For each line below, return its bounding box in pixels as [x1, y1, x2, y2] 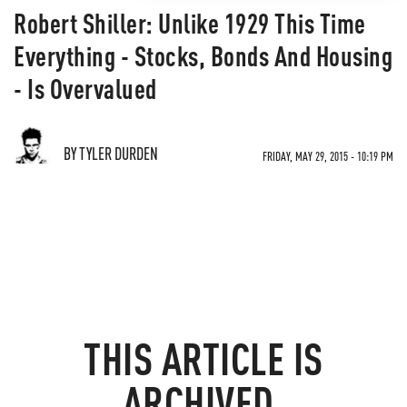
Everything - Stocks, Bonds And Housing [14, 38, 392, 73]
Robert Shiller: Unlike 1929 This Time [14, 5, 366, 40]
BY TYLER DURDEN [64, 143, 158, 164]
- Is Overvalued [14, 71, 157, 105]
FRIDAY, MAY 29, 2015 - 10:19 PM [263, 148, 393, 164]
